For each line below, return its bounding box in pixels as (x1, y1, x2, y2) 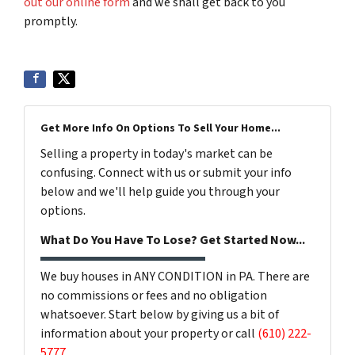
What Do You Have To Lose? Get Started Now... (40, 231, 305, 249)
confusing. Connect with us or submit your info (40, 164, 292, 181)
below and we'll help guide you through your (40, 183, 280, 200)
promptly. (24, 13, 78, 30)
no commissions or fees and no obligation (40, 287, 267, 304)
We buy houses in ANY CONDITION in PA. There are (40, 268, 310, 285)
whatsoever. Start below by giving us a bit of (40, 306, 279, 323)
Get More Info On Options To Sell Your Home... (40, 120, 281, 136)
